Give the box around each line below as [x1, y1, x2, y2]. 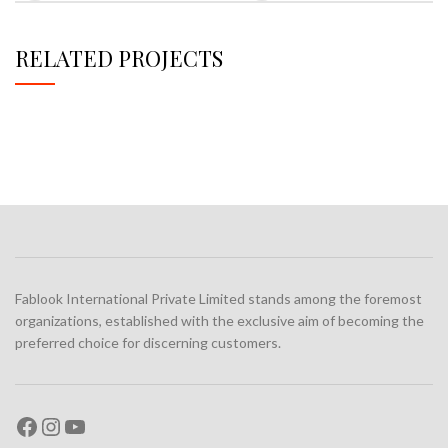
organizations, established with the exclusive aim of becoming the [15, 311, 424, 329]
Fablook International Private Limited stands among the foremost [15, 289, 422, 307]
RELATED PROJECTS [15, 42, 223, 73]
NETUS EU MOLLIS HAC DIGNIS [40, 162, 292, 183]
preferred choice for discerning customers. [15, 333, 281, 351]
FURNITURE [133, 168, 199, 184]
